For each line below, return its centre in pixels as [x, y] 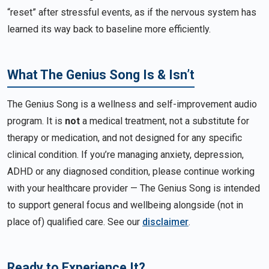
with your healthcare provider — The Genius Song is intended [134, 189]
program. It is [36, 121]
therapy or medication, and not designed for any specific [125, 138]
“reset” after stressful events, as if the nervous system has [132, 12]
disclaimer [165, 222]
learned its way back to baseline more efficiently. [109, 29]
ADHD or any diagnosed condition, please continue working [131, 172]
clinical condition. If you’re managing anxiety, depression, [125, 155]
